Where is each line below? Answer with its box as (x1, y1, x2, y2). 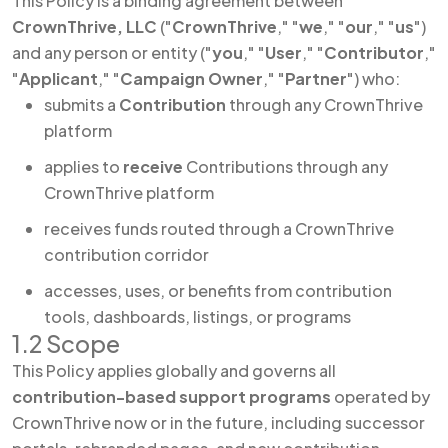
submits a (44, 94, 119, 115)
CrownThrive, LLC (12, 16, 157, 37)
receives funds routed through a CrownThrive (44, 218, 394, 239)
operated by (331, 386, 430, 407)
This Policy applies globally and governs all (12, 360, 336, 381)
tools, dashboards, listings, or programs (44, 306, 351, 327)
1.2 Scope (12, 329, 120, 358)
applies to (44, 156, 123, 177)
